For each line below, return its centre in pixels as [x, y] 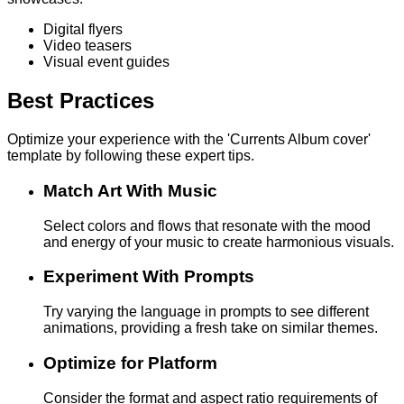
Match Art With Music [130, 190]
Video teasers [87, 46]
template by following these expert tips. [131, 156]
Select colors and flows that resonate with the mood [207, 225]
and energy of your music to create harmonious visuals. [219, 242]
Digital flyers [83, 30]
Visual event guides [106, 62]
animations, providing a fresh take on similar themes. [211, 328]
